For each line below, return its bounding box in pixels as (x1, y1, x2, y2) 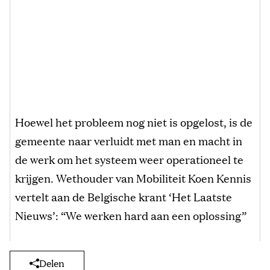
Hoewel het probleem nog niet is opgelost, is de (15, 113, 253, 130)
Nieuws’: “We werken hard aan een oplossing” (15, 207, 246, 223)
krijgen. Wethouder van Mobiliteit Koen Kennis (15, 169, 251, 186)
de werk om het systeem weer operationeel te (15, 151, 243, 167)
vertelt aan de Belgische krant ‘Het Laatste (15, 188, 232, 204)
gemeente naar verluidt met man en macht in (15, 132, 242, 148)
